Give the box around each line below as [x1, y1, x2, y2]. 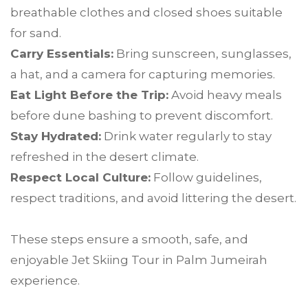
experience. [10, 274, 80, 288]
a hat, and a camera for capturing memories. [10, 67, 275, 82]
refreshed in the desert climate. [10, 150, 199, 164]
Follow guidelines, [151, 170, 262, 185]
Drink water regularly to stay [101, 129, 272, 144]
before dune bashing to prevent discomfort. [10, 109, 273, 123]
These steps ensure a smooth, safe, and [10, 232, 248, 247]
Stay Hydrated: [10, 129, 101, 144]
